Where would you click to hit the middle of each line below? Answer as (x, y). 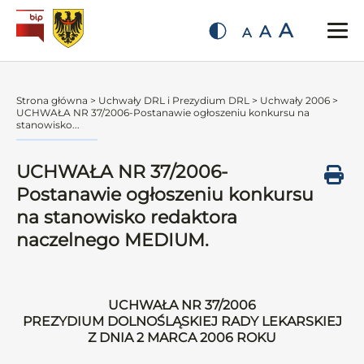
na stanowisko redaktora (127, 217)
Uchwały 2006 (295, 100)
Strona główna (52, 100)
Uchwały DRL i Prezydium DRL (174, 100)
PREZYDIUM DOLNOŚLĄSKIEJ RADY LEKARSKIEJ (182, 321)
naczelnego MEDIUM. (113, 240)
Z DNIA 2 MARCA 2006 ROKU (182, 338)
